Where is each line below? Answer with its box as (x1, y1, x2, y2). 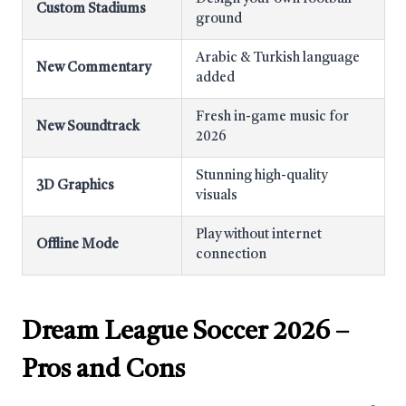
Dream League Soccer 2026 (22, 320, 330, 345)
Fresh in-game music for (196, 111, 349, 124)
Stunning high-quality (196, 169, 327, 183)
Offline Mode (36, 238, 119, 252)
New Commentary (36, 62, 150, 75)
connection (196, 248, 266, 262)
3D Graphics (36, 179, 114, 193)
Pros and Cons (22, 358, 185, 383)
